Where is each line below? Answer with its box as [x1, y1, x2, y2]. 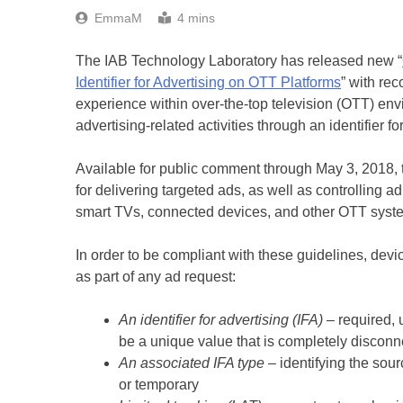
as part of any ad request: [76, 268, 236, 284]
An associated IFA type [119, 354, 264, 371]
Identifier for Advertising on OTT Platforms [76, 74, 341, 90]
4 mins [177, 10, 215, 25]
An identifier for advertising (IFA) [119, 311, 323, 327]
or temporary [119, 376, 199, 392]
